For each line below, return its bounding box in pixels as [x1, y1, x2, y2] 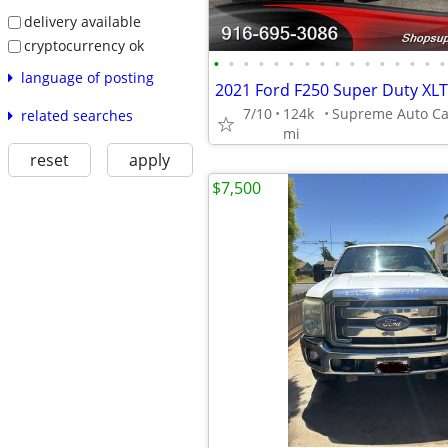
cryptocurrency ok [23, 35, 144, 55]
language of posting [20, 67, 154, 87]
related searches [20, 105, 133, 125]
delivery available [23, 12, 141, 32]
